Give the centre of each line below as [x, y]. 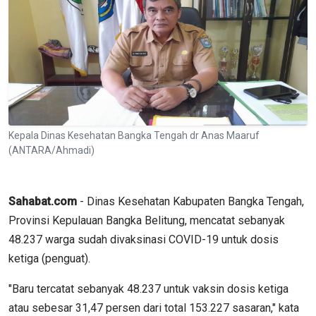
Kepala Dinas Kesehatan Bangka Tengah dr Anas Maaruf [134, 135]
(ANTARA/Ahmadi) [51, 150]
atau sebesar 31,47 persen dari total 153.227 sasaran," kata [154, 308]
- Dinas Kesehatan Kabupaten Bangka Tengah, [190, 201]
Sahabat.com [43, 201]
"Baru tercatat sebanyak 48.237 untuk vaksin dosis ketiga [148, 288]
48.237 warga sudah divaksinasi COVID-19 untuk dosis [144, 239]
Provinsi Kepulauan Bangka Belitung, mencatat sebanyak [147, 220]
